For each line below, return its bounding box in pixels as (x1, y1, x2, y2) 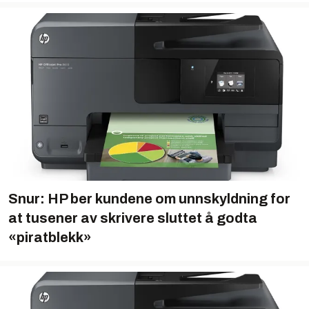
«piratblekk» (8, 229, 92, 245)
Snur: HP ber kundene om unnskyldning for (8, 190, 290, 206)
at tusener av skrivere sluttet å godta (8, 210, 257, 226)
